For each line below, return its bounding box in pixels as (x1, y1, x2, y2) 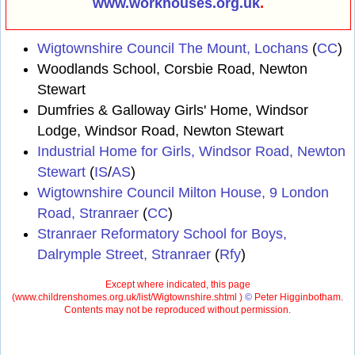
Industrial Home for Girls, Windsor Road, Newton (37, 143, 345, 159)
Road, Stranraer (37, 204, 139, 221)
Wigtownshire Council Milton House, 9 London (37, 184, 329, 200)
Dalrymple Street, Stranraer (37, 246, 211, 262)
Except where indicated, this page (105, 279, 250, 291)
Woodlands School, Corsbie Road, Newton (37, 60, 307, 77)
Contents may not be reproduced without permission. (64, 304, 291, 316)
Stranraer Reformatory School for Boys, (37, 225, 287, 242)
